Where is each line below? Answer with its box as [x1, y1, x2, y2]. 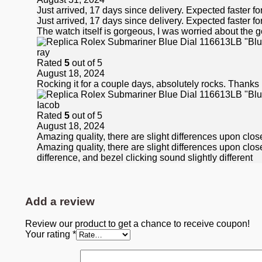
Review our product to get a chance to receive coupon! [25, 219, 250, 229]
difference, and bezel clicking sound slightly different [37, 152, 253, 163]
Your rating [25, 229, 73, 240]
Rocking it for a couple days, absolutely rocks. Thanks [37, 78, 259, 89]
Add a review [25, 195, 95, 208]
